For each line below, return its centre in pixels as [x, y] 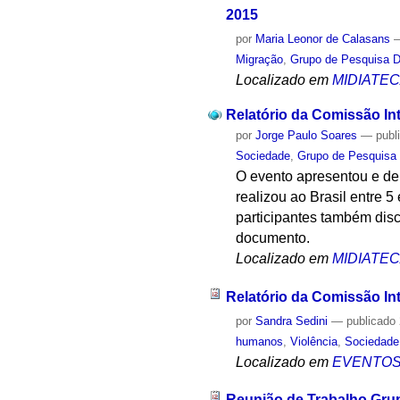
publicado [371, 321]
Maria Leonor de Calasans [323, 39]
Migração [260, 60]
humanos [260, 341]
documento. [273, 237]
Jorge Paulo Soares [307, 135]
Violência [314, 341]
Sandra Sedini [292, 321]
